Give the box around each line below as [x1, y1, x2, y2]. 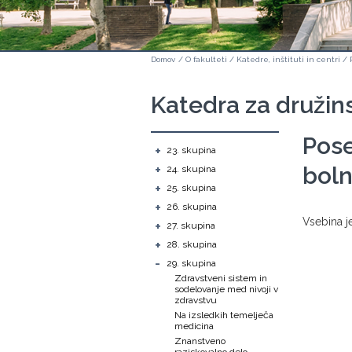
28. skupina [167, 239, 217, 250]
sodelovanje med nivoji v [174, 284, 278, 295]
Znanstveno [174, 335, 225, 346]
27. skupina [167, 220, 215, 231]
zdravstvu [174, 295, 217, 306]
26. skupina [167, 201, 217, 212]
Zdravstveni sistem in [174, 273, 267, 284]
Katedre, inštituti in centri [236, 55, 340, 64]
